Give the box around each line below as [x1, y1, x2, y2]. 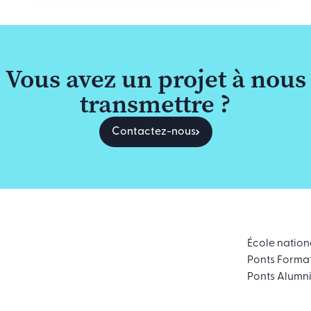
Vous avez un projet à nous [5, 62, 306, 96]
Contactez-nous [111, 126, 196, 138]
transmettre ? [80, 87, 231, 121]
